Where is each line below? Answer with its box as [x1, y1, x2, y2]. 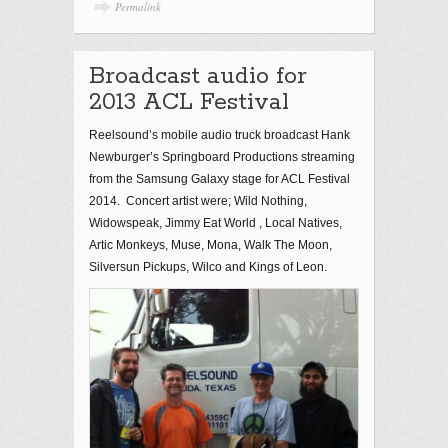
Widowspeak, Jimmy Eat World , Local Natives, [89, 215, 342, 230]
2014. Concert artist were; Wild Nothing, [89, 193, 307, 208]
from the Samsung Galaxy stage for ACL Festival [89, 171, 350, 186]
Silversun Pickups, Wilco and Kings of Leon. [89, 259, 327, 274]
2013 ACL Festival [89, 87, 289, 117]
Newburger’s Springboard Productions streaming [89, 149, 355, 164]
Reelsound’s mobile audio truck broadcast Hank [89, 127, 350, 142]
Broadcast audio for [89, 61, 307, 91]
